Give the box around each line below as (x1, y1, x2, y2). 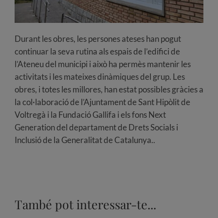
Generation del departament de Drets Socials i (15, 122, 178, 133)
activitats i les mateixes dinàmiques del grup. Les (15, 72, 185, 82)
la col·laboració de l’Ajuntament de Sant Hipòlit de (15, 97, 190, 108)
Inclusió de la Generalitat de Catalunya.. (15, 135, 155, 145)
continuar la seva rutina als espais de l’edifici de (15, 46, 180, 57)
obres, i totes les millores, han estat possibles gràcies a (15, 84, 203, 95)
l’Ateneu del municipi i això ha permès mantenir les (15, 59, 191, 70)
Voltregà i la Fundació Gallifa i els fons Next (15, 109, 166, 120)
